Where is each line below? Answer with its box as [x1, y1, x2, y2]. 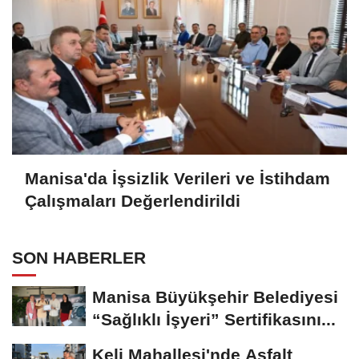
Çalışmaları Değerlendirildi [25, 192, 240, 211]
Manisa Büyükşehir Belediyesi [92, 288, 338, 307]
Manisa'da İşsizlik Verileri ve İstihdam [25, 169, 330, 188]
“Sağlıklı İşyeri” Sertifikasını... [92, 310, 336, 329]
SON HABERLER [12, 248, 146, 268]
